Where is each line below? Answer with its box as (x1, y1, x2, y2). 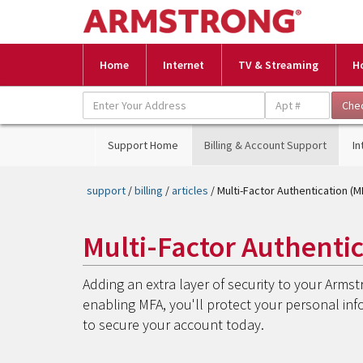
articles (172, 183, 208, 198)
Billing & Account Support (204, 138, 327, 152)
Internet (163, 58, 204, 72)
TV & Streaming (238, 58, 318, 72)
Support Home (108, 138, 178, 152)
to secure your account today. (83, 315, 264, 334)
